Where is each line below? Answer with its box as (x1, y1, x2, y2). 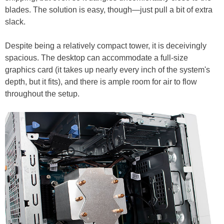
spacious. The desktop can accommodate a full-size (5, 53, 188, 62)
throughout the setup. (5, 89, 79, 98)
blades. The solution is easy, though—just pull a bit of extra (5, 5, 212, 14)
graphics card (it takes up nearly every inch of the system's (5, 65, 210, 74)
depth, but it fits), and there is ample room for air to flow (5, 77, 197, 86)
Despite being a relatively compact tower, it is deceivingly (5, 41, 206, 50)
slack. (5, 17, 25, 26)
